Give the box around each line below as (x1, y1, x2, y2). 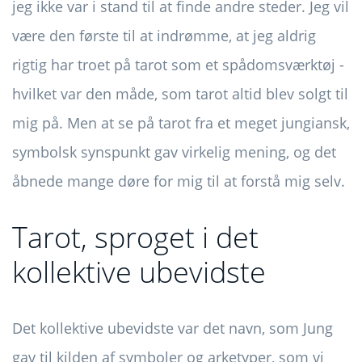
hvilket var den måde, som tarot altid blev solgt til (12, 84, 348, 104)
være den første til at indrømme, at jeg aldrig (12, 26, 316, 46)
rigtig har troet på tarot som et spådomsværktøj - (12, 55, 344, 75)
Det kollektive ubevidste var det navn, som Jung (12, 318, 333, 339)
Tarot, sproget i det (12, 217, 259, 258)
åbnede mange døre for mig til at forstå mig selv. (12, 171, 345, 192)
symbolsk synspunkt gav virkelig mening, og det (12, 142, 336, 162)
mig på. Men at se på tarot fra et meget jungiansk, (12, 113, 350, 133)
